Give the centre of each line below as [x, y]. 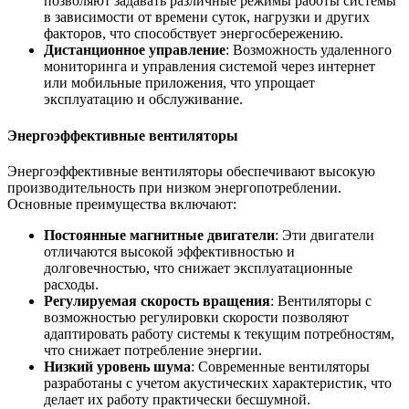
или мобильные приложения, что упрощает [179, 83]
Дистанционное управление [135, 50]
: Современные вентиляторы [280, 366]
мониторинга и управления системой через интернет [210, 67]
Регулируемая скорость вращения [157, 300]
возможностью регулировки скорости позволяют [196, 317]
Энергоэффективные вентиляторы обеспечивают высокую [191, 171]
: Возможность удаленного [309, 50]
